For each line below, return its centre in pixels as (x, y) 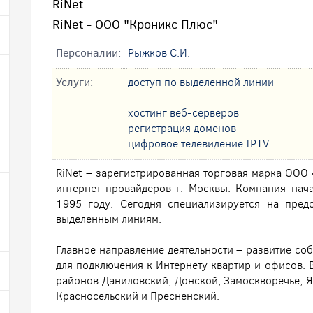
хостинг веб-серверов (183, 113)
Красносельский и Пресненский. (138, 296)
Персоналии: (88, 53)
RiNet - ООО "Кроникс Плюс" (135, 24)
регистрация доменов (182, 128)
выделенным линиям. (109, 219)
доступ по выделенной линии (201, 82)
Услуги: (74, 82)
